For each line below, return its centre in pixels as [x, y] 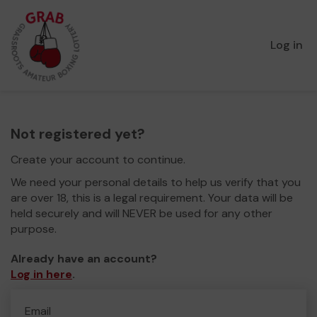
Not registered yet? [78, 134]
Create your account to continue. [98, 160]
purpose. [34, 229]
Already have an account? [84, 259]
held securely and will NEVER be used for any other [142, 213]
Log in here [41, 274]
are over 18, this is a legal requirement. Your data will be [152, 198]
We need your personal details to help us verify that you [156, 182]
